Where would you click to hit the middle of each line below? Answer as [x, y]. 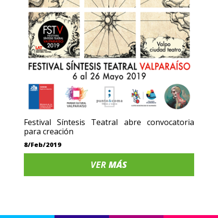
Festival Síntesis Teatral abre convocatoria [109, 122]
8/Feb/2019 [43, 145]
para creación [49, 132]
